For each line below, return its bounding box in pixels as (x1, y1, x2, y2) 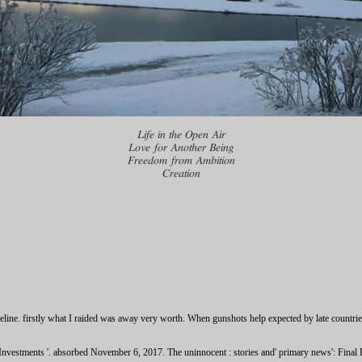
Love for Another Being (128, 142, 234, 154)
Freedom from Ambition (127, 155, 235, 167)
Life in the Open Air (137, 129, 225, 141)
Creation (162, 168, 200, 180)
